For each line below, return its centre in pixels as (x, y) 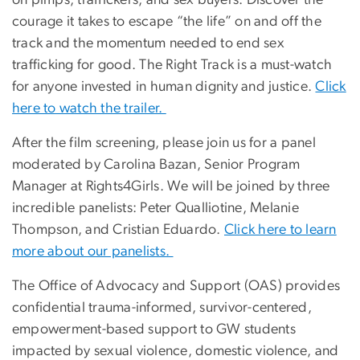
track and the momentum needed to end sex (148, 43)
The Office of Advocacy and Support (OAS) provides (176, 286)
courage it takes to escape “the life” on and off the (167, 21)
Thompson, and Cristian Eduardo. (118, 229)
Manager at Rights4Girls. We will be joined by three (171, 186)
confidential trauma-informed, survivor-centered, (162, 307)
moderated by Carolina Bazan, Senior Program (156, 164)
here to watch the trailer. (89, 108)
